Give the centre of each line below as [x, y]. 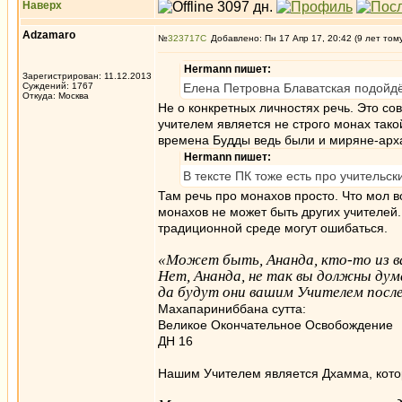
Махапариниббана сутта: [232, 309]
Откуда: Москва [56, 96]
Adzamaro [49, 35]
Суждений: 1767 [58, 86]
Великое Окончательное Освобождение [275, 325]
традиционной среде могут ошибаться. [273, 228]
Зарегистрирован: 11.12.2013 [87, 76]
